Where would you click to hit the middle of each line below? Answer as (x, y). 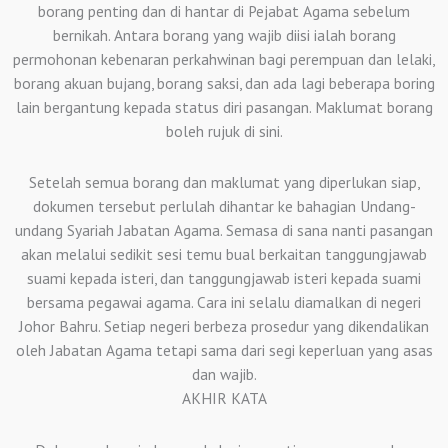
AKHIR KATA (224, 398)
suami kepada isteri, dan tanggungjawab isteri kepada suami (224, 278)
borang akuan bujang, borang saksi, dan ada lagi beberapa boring (224, 83)
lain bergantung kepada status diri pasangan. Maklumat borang (224, 107)
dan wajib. (224, 374)
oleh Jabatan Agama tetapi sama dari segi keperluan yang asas (224, 350)
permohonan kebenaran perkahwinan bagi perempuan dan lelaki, (224, 59)
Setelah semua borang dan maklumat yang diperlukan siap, (224, 182)
